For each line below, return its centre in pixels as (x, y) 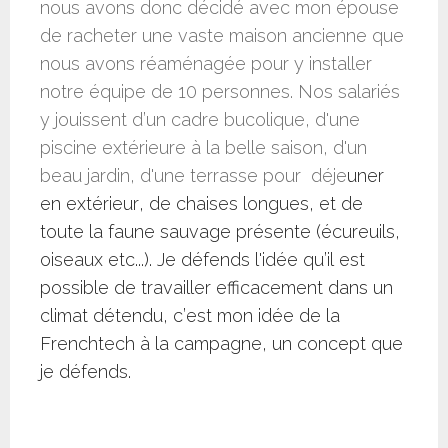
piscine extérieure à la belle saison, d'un (203, 148)
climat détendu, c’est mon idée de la (190, 316)
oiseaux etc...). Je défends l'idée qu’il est (202, 260)
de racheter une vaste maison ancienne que (222, 36)
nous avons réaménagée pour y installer (206, 64)
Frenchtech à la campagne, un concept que (221, 344)
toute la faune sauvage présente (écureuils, (220, 232)
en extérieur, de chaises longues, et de (201, 204)
